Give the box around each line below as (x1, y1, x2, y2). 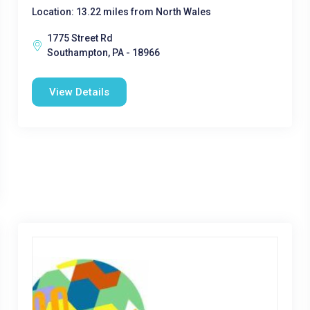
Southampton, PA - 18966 (46, 47, 160, 58)
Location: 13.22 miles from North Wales (31, 6, 211, 17)
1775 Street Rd (46, 33, 113, 44)
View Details (48, 86, 109, 98)
